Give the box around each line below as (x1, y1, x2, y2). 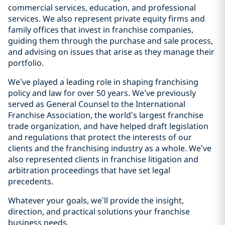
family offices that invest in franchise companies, (8, 24, 193, 36)
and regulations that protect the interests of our (8, 132, 192, 143)
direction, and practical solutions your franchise (8, 206, 190, 217)
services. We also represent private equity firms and (8, 13, 205, 25)
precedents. (8, 176, 53, 187)
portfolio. (8, 57, 44, 69)
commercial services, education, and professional (8, 2, 196, 14)
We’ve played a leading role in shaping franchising (8, 76, 198, 88)
